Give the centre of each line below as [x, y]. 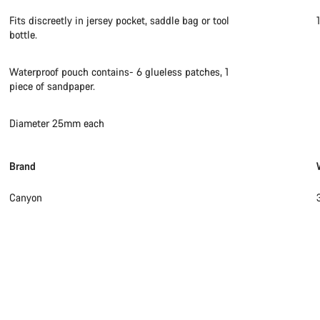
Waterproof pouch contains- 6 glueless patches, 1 [119, 72]
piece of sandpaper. [52, 86]
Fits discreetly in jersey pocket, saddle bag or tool [120, 20]
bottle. [24, 35]
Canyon [26, 197]
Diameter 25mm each [57, 123]
